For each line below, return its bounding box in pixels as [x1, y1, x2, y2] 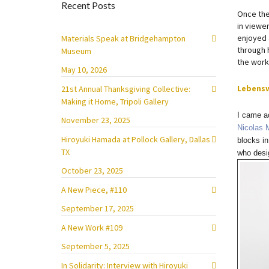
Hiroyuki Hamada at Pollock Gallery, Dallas [61, 134, 210, 145]
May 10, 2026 [61, 64, 107, 75]
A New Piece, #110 [61, 184, 127, 195]
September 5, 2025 [61, 241, 130, 252]
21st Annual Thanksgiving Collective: [61, 83, 190, 94]
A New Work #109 [61, 222, 122, 233]
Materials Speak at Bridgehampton [61, 33, 186, 44]
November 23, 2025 [61, 115, 130, 125]
